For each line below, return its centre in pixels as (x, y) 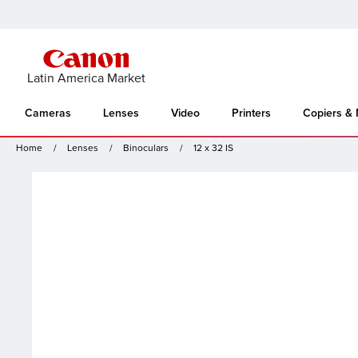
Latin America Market (86, 78)
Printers (251, 113)
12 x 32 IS (213, 149)
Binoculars (146, 149)
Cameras (48, 113)
